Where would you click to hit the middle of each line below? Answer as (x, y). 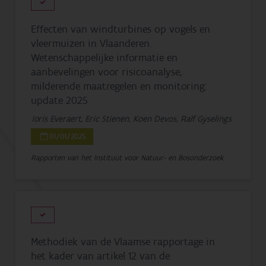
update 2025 (60, 100)
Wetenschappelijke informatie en (104, 58)
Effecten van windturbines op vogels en (121, 29)
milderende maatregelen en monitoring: (119, 86)
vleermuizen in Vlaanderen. (91, 43)
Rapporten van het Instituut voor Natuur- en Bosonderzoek (127, 158)
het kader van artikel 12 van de (101, 256)
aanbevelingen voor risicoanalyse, (107, 72)
